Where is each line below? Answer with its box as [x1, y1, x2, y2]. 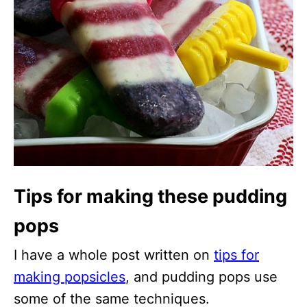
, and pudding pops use [125, 269, 278, 286]
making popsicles [14, 269, 125, 286]
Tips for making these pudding [14, 185, 287, 208]
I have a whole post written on [14, 247, 214, 264]
